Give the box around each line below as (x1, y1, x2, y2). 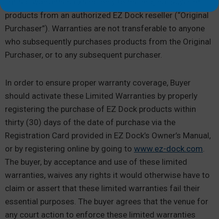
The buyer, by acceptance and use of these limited (5, 157, 187, 167)
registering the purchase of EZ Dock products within (5, 104, 196, 114)
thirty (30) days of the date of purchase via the (5, 117, 175, 127)
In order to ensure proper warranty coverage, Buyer (5, 78, 191, 88)
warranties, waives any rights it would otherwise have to (5, 170, 210, 180)
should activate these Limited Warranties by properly (5, 91, 197, 101)
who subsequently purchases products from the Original (5, 37, 211, 46)
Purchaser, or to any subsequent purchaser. (5, 50, 162, 60)
